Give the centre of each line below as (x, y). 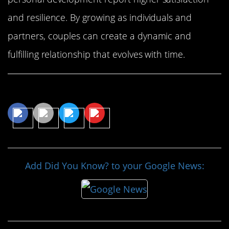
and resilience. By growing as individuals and (100, 17)
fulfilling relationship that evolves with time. (97, 54)
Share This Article (60, 91)
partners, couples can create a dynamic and (100, 36)
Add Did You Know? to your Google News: (114, 165)
